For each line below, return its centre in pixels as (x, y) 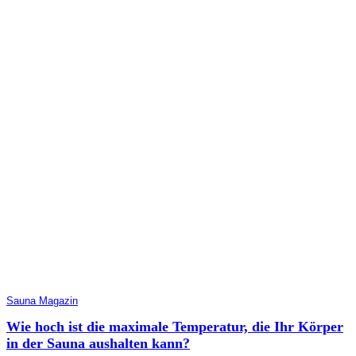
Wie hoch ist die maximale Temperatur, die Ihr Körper (175, 326)
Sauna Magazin (42, 300)
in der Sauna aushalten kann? (98, 343)
